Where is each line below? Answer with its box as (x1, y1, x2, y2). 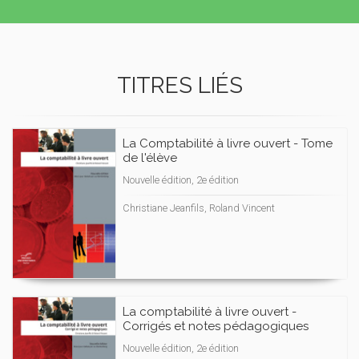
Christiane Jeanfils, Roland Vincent (123, 202, 275, 214)
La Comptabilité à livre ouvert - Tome (123, 136, 333, 151)
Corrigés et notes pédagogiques (123, 319, 309, 333)
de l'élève (123, 151, 177, 165)
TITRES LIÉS (116, 72, 243, 99)
